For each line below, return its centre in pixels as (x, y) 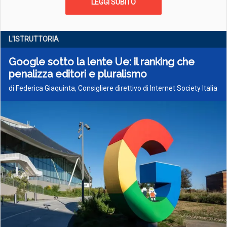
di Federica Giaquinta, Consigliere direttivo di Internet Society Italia (113, 88)
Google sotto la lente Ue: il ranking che (102, 62)
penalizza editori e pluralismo (78, 74)
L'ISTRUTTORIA (34, 39)
